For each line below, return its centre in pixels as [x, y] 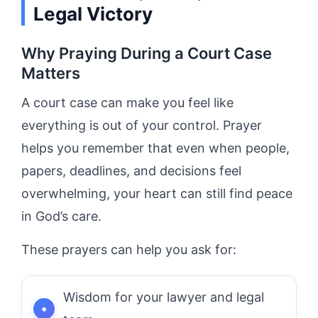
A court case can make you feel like [127, 102]
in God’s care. [61, 216]
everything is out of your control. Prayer [142, 125]
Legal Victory [93, 13]
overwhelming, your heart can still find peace [157, 193]
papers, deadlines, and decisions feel [131, 170]
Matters [51, 73]
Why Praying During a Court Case [147, 53]
